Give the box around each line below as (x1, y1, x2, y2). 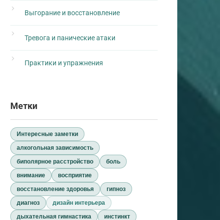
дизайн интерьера (53, 199, 105, 206)
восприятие (58, 172, 92, 179)
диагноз (17, 199, 40, 206)
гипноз (107, 186, 126, 192)
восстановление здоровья (17, 186, 94, 192)
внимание (17, 172, 45, 179)
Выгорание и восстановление (25, 9, 120, 17)
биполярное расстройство (17, 158, 93, 165)
